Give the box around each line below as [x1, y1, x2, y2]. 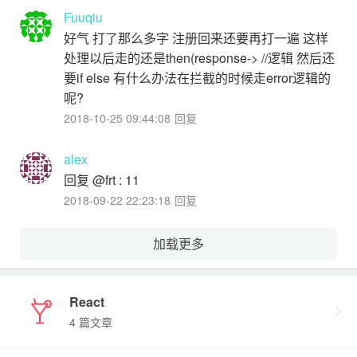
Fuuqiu [64, 7, 103, 26]
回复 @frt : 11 [64, 170, 139, 189]
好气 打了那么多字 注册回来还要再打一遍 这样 [64, 28, 328, 47]
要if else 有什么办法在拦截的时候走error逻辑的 [64, 68, 331, 87]
